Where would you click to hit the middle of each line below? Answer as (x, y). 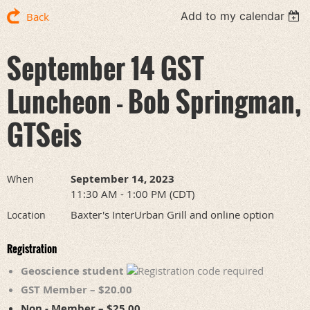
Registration (32, 249)
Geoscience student (74, 271)
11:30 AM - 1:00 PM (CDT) (133, 194)
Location (26, 215)
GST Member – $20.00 (76, 290)
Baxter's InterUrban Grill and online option (172, 215)
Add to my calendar (233, 16)
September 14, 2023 (122, 179)
